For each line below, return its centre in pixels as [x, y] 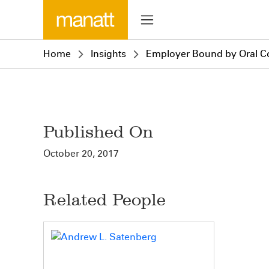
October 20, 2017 [81, 153]
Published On [98, 132]
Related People [104, 200]
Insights [108, 54]
